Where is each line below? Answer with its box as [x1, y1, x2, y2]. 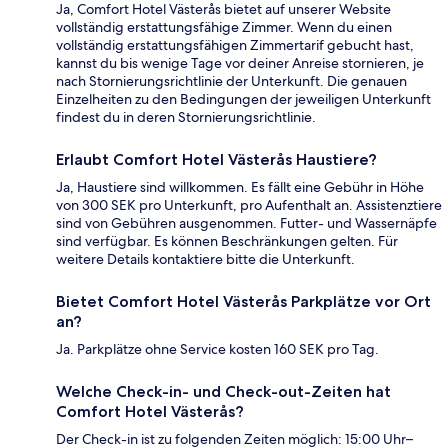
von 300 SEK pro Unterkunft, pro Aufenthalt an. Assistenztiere [56, 196, 442, 215]
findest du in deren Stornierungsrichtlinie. [56, 108, 316, 127]
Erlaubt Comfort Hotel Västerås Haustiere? [56, 150, 377, 170]
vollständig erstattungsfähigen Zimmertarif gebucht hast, [56, 36, 414, 55]
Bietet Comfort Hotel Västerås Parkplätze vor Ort [56, 292, 431, 312]
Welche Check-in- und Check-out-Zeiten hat [56, 382, 391, 402]
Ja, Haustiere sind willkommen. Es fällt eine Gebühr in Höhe [56, 178, 424, 197]
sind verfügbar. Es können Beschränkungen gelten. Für [56, 232, 398, 251]
